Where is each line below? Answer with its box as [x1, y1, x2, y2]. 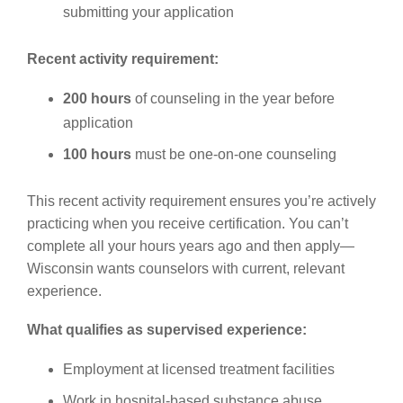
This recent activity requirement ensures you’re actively [27, 193, 376, 209]
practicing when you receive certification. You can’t [27, 215, 348, 231]
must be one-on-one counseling [131, 146, 336, 162]
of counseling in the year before [131, 90, 335, 106]
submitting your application [63, 4, 234, 20]
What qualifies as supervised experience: [27, 321, 307, 337]
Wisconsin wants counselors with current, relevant [27, 260, 345, 276]
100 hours [63, 146, 131, 162]
